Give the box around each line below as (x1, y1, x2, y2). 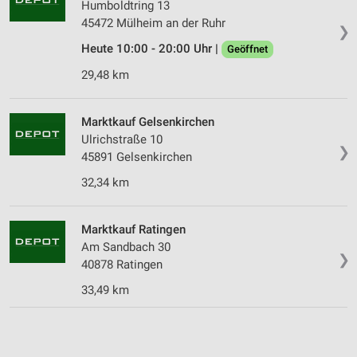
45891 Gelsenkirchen (81, 150, 192, 165)
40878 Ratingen (81, 257, 163, 273)
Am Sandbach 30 (81, 240, 171, 255)
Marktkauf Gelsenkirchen (81, 115, 214, 130)
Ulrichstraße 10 (81, 132, 163, 147)
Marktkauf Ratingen (81, 222, 186, 237)
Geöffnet (227, 43, 268, 56)
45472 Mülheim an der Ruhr (81, 16, 226, 31)
